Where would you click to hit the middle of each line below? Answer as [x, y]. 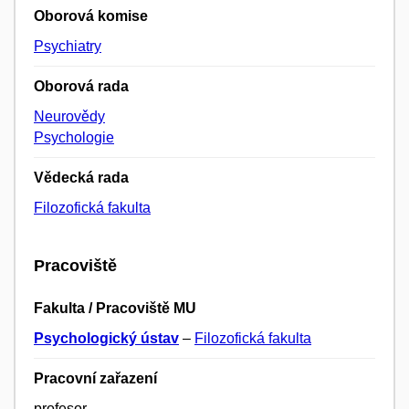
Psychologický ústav [106, 339]
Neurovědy [69, 117]
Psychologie [74, 138]
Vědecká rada [81, 178]
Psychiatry [68, 47]
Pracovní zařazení [95, 379]
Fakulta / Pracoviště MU [115, 309]
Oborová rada [81, 87]
